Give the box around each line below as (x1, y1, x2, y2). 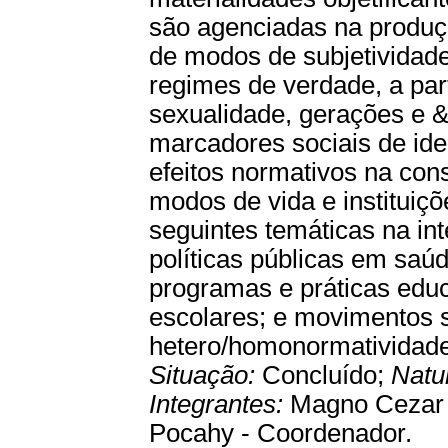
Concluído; (262, 361, 391, 389)
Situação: (149, 361, 262, 389)
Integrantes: (149, 390, 290, 418)
